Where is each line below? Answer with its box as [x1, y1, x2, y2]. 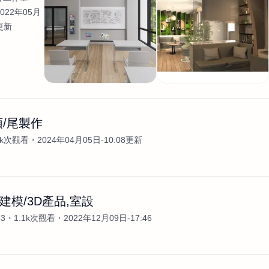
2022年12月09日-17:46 [64, 213, 152, 223]
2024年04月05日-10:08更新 [37, 135, 142, 145]
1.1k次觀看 [14, 213, 55, 223]
